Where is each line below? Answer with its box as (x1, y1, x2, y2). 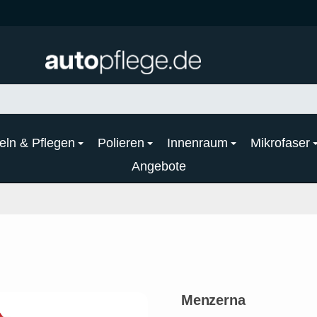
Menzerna (181, 292, 246, 308)
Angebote (131, 158, 186, 173)
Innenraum (167, 135, 228, 150)
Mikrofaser (250, 135, 310, 150)
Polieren (98, 135, 144, 150)
